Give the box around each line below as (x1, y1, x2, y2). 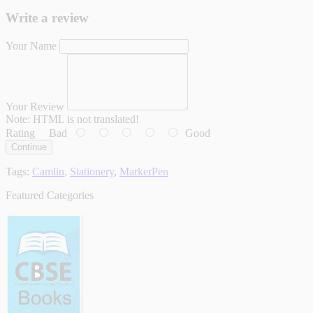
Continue (11, 141, 47, 152)
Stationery (70, 165, 114, 177)
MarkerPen (119, 165, 168, 177)
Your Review (6, 100, 64, 112)
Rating (6, 126, 35, 139)
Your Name (6, 39, 57, 52)
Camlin (32, 165, 64, 177)
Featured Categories (6, 189, 94, 201)
